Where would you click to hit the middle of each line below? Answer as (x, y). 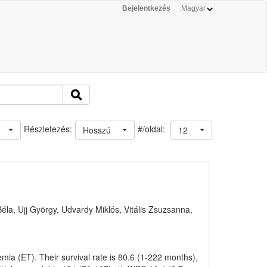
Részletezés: (48, 129)
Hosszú (97, 130)
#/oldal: (153, 128)
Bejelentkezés (146, 8)
